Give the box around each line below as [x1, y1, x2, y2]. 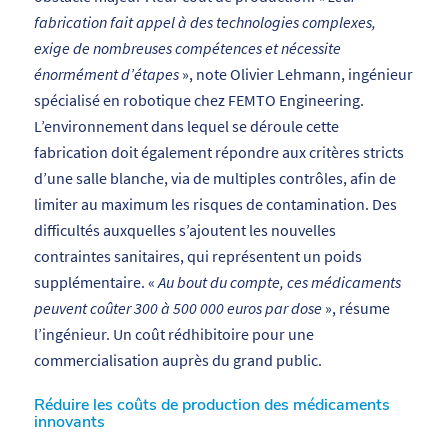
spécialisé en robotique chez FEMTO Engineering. [33, 90, 364, 111]
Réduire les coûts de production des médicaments [33, 394, 390, 417]
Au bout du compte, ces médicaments [157, 272, 401, 293]
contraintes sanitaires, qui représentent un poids [33, 246, 362, 267]
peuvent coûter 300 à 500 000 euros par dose [33, 298, 322, 319]
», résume [321, 298, 390, 319]
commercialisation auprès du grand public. [33, 350, 322, 371]
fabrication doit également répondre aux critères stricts [33, 142, 404, 163]
